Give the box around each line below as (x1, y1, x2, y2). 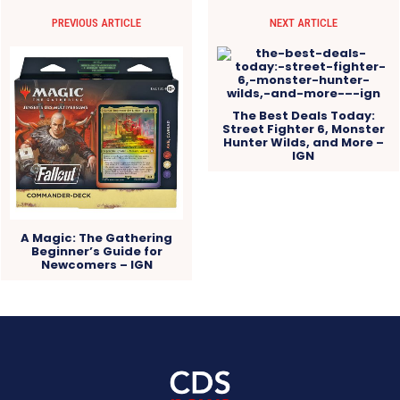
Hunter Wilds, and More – (222, 133, 384, 151)
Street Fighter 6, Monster (221, 120, 385, 137)
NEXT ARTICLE (269, 15, 337, 29)
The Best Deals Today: (231, 106, 375, 124)
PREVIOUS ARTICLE (52, 15, 142, 29)
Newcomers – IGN (40, 255, 153, 273)
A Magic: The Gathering (21, 229, 173, 246)
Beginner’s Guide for (30, 242, 162, 260)
